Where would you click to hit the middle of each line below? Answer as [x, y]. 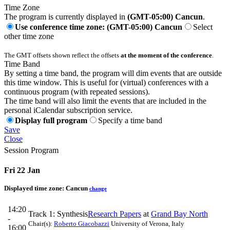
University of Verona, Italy [147, 224]
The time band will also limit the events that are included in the [105, 101]
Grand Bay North [179, 214]
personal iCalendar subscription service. [68, 110]
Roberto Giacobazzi [82, 224]
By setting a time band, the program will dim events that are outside [113, 73]
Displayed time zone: [35, 188]
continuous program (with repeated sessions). [77, 91]
